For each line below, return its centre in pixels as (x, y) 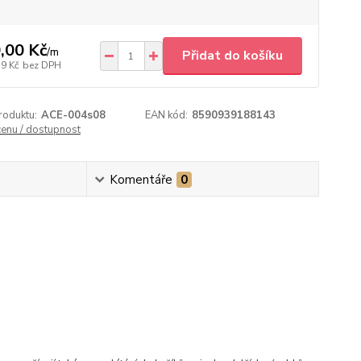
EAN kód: (167, 115)
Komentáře (141, 180)
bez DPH (41, 65)
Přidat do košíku (232, 56)
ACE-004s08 (73, 115)
